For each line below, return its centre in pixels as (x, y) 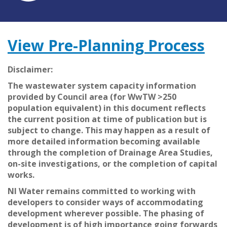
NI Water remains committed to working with (102, 191)
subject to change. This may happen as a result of (109, 130)
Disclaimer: (30, 69)
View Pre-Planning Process (106, 45)
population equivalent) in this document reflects (107, 108)
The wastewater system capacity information (102, 85)
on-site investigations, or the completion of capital (112, 163)
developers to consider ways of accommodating (105, 202)
